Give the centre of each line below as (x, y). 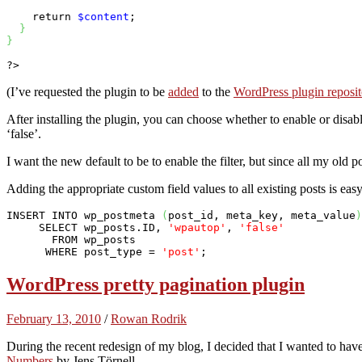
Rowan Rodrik (149, 318)
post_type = (120, 251)
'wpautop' (197, 227)
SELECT (58, 227)
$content (103, 16)
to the (216, 91)
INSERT (26, 215)
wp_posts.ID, (123, 227)
